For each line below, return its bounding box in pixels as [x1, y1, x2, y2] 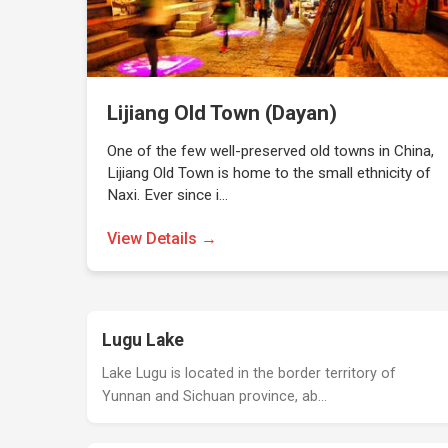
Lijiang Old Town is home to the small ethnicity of [107, 164, 432, 182]
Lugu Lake [102, 330, 185, 350]
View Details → [107, 229, 218, 248]
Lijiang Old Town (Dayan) [107, 101, 338, 125]
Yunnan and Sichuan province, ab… [102, 388, 328, 405]
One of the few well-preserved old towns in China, [107, 142, 435, 160]
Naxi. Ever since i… [107, 186, 229, 204]
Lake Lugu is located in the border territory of [102, 365, 397, 382]
